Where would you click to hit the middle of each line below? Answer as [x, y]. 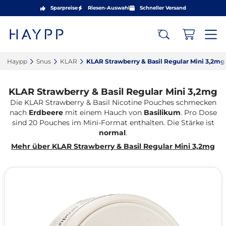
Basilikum [162, 112]
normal [112, 133]
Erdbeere [47, 112]
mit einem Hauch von [104, 112]
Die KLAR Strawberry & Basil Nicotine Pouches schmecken [113, 102]
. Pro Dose [199, 112]
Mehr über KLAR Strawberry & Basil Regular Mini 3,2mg [113, 146]
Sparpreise [64, 8]
